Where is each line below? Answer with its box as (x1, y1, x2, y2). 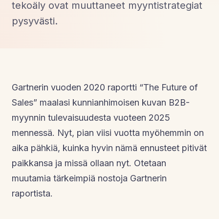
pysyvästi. (12, 15, 58, 27)
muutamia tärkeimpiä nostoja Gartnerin (12, 173, 167, 183)
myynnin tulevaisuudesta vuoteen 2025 (12, 112, 170, 123)
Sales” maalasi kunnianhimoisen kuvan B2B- (12, 97, 190, 108)
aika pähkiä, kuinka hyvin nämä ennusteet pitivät (12, 142, 207, 153)
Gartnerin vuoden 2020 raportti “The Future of (12, 82, 198, 92)
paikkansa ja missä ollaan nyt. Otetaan (12, 157, 166, 168)
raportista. (12, 188, 53, 198)
